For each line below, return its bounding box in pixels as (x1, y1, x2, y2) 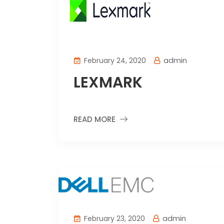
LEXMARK (73, 72, 142, 93)
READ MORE (73, 114, 115, 124)
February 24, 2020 (82, 55, 146, 65)
